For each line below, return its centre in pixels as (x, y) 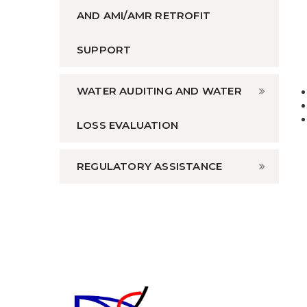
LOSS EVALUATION (127, 125)
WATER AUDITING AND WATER (159, 91)
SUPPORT (104, 50)
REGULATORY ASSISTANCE (150, 167)
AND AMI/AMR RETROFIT (144, 16)
